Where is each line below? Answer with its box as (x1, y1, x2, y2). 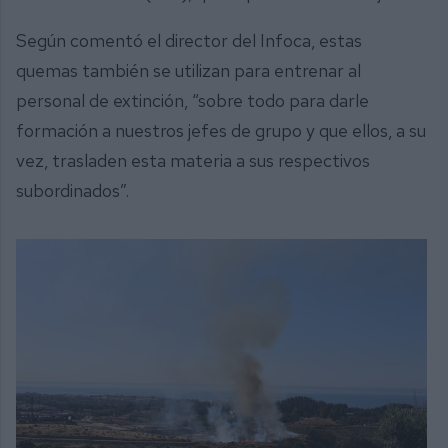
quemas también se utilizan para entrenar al (16, 58, 361, 82)
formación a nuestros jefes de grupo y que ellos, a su (16, 118, 426, 142)
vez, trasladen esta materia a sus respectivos (16, 148, 370, 172)
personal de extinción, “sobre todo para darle (16, 88, 369, 112)
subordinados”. (16, 178, 133, 202)
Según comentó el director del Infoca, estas (16, 28, 362, 52)
